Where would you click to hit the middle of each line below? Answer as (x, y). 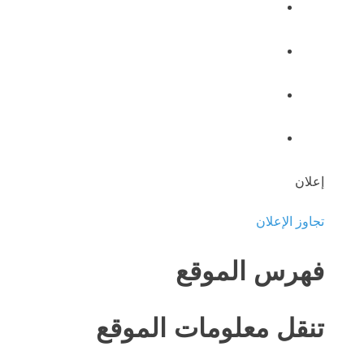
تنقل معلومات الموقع (210, 328)
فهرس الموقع (250, 271)
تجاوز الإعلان (290, 222)
